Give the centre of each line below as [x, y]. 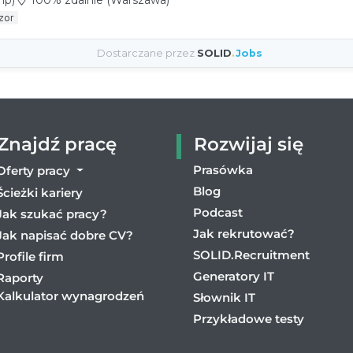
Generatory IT [234, 276]
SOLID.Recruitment [251, 255]
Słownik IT [224, 297]
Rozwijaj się [249, 145]
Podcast [218, 212]
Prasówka [223, 169]
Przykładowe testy [249, 318]
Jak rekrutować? [244, 233]
